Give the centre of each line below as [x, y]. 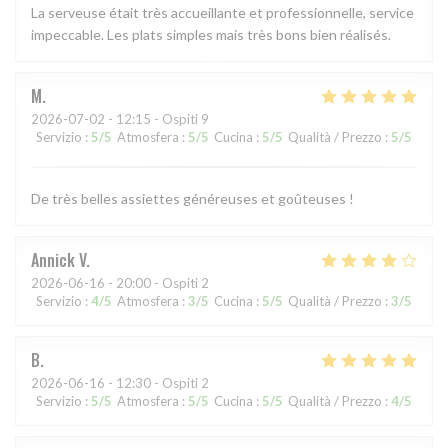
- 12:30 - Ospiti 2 [157, 383]
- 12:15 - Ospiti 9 [157, 119]
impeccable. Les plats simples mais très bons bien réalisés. [211, 35]
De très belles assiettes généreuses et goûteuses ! [192, 199]
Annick [53, 260]
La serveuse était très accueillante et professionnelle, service [222, 13]
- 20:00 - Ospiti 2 [157, 283]
